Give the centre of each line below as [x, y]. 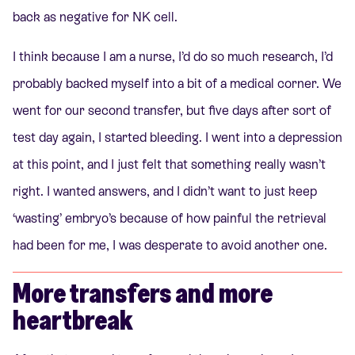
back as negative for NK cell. [95, 17]
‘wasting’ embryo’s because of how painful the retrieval [170, 219]
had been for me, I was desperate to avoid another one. [170, 246]
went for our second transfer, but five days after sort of [172, 111]
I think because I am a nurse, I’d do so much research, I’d [173, 57]
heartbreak [73, 320]
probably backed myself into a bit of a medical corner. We [177, 84]
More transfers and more [143, 293]
